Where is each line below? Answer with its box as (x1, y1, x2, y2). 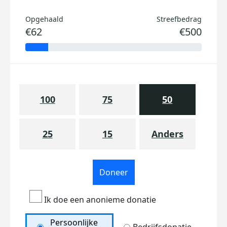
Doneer (99, 167, 128, 178)
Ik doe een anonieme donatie (42, 194, 156, 205)
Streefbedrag (157, 14, 202, 24)
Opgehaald (25, 14, 63, 24)
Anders (151, 128, 183, 140)
